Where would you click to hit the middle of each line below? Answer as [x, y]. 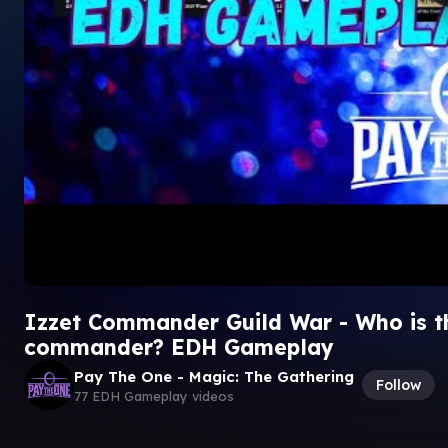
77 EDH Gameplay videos [154, 395]
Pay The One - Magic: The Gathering [214, 376]
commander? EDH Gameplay [179, 347]
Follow [398, 384]
